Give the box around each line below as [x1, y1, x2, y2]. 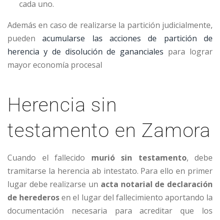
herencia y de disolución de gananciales [7, 46, 164, 57]
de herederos [7, 192, 60, 203]
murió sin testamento [91, 152, 187, 164]
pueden [7, 33, 43, 44]
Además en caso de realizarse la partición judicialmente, [7, 20, 213, 31]
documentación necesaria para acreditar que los [7, 205, 213, 217]
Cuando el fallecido [7, 152, 91, 164]
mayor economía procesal [7, 59, 102, 71]
